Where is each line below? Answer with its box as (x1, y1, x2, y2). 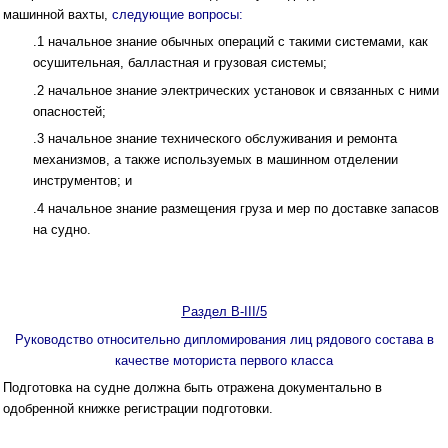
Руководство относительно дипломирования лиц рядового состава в (14, 331, 434, 347)
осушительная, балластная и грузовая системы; (33, 55, 327, 71)
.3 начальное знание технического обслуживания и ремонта (33, 131, 397, 147)
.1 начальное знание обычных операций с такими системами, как (33, 34, 428, 50)
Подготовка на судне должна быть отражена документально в (3, 380, 382, 396)
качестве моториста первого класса (115, 352, 333, 368)
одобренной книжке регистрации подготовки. (3, 401, 273, 417)
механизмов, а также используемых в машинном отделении (33, 152, 398, 168)
